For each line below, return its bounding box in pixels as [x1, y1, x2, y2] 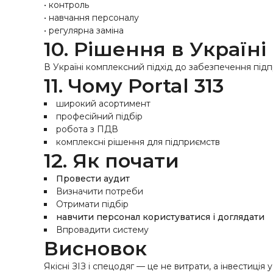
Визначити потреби [56, 186, 143, 197]
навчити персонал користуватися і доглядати [56, 211, 264, 222]
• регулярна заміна [44, 25, 124, 36]
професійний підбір [56, 111, 143, 122]
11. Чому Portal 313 [44, 74, 224, 97]
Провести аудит [56, 173, 130, 184]
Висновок [44, 236, 147, 260]
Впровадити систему [56, 224, 149, 235]
